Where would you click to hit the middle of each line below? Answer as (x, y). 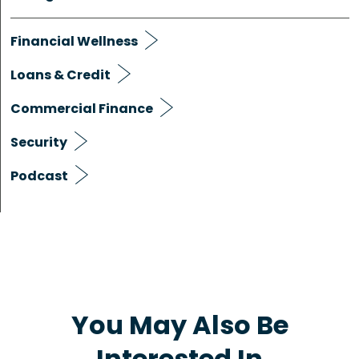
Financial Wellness (74, 41)
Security (39, 142)
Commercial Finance (82, 108)
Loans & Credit (61, 75)
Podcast (39, 175)
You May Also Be (179, 325)
